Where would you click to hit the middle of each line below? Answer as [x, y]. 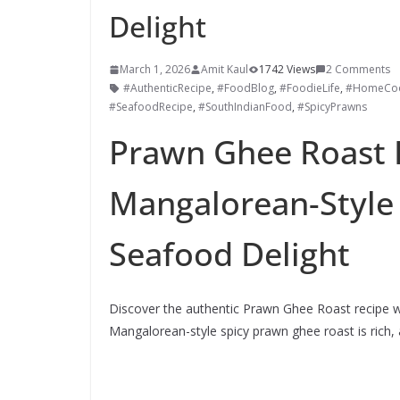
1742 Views [287, 70]
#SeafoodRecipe [151, 107]
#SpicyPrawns [332, 107]
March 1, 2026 [155, 70]
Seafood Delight [229, 254]
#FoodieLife [310, 88]
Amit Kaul [225, 70]
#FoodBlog [246, 88]
